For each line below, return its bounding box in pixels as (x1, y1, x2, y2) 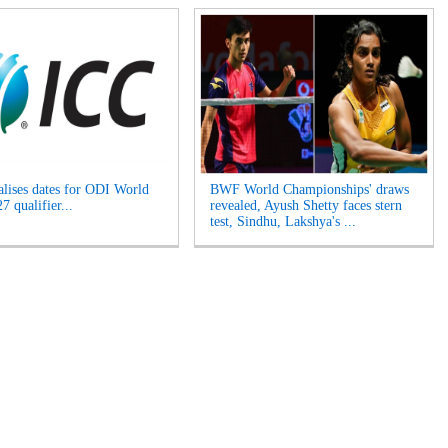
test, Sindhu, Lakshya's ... (210, 214, 356, 229)
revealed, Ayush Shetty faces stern (210, 198, 402, 213)
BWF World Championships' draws (210, 182, 409, 197)
